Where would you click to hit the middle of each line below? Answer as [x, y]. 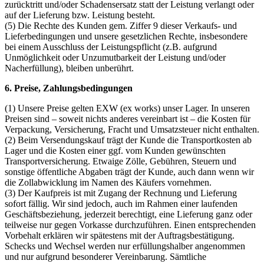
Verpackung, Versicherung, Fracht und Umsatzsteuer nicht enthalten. [132, 129]
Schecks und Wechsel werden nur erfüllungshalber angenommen [125, 246]
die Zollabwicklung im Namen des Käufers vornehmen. [108, 182]
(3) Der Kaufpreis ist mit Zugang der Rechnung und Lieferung [121, 193]
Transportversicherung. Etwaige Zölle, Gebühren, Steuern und [121, 161]
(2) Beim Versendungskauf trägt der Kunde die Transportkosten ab [128, 140]
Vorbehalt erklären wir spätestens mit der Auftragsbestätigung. [120, 235]
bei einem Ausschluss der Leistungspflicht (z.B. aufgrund [111, 47]
